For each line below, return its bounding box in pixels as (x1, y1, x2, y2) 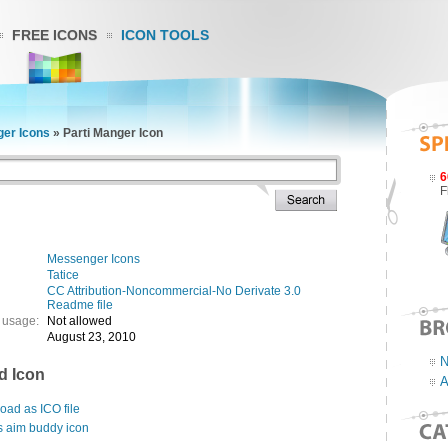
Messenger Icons (47, 252, 140, 266)
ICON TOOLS (121, 27, 209, 43)
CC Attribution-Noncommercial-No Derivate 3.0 (47, 284, 301, 298)
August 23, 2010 (47, 330, 136, 344)
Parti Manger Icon (63, 126, 163, 140)
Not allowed (47, 314, 112, 328)
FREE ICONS (12, 27, 97, 43)
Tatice (47, 268, 79, 282)
